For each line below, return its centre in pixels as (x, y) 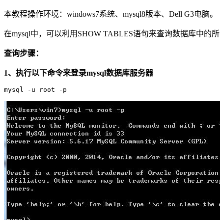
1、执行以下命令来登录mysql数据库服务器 (79, 73)
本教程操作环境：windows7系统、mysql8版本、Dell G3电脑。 (111, 14)
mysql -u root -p (35, 89)
